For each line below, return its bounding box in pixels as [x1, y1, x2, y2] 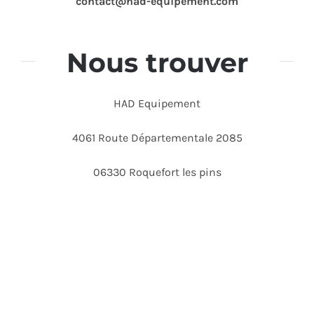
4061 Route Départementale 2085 [71, 131, 243, 145]
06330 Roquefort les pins [93, 165, 221, 179]
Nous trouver [66, 46, 248, 80]
